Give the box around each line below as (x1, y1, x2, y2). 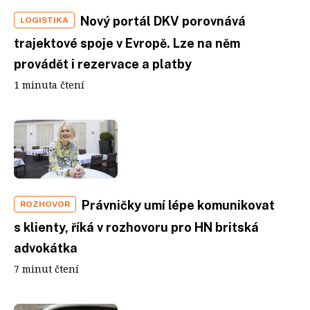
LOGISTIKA (20, 15, 69, 25)
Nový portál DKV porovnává (80, 14, 246, 28)
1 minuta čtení (14, 78, 84, 91)
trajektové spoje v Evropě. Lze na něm (14, 36, 240, 51)
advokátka (14, 240, 77, 255)
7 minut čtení (14, 262, 79, 275)
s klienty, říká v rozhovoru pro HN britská (14, 219, 259, 235)
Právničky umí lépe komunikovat (82, 197, 275, 212)
